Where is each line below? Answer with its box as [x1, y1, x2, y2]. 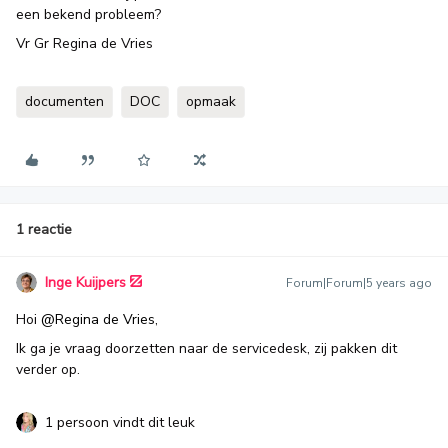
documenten [25, 92, 104, 111]
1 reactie [16, 220, 72, 239]
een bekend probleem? [16, 5, 161, 24]
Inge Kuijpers [45, 273, 126, 292]
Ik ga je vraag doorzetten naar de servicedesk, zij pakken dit [16, 339, 397, 358]
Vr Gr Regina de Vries [16, 34, 153, 53]
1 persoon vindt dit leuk [45, 413, 195, 432]
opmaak [186, 92, 236, 111]
